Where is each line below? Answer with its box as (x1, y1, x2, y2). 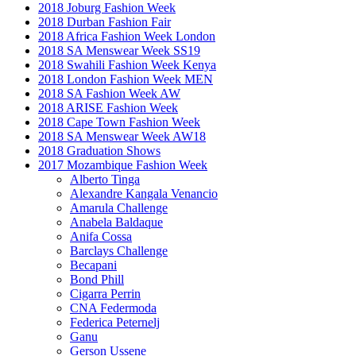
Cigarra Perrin (70, 286, 141, 300)
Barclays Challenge (70, 243, 168, 257)
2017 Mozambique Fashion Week (38, 157, 207, 172)
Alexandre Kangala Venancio (70, 186, 218, 200)
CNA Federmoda (70, 300, 157, 315)
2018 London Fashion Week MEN (38, 72, 213, 86)
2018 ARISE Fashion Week (38, 100, 178, 114)
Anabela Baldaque (70, 215, 163, 229)
